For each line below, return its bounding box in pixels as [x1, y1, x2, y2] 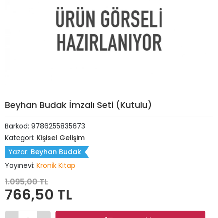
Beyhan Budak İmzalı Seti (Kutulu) [5, 99, 152, 111]
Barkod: [5, 121, 31, 131]
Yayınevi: [5, 161, 36, 170]
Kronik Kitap [36, 161, 75, 170]
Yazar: [8, 147, 31, 157]
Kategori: [5, 133, 36, 143]
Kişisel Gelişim [36, 133, 85, 143]
